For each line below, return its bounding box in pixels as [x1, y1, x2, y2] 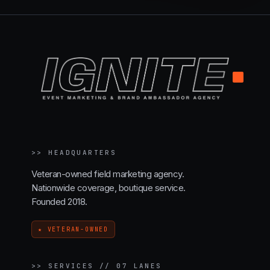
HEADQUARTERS [48, 148, 117, 157]
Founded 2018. [31, 196, 87, 208]
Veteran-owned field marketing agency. [31, 168, 184, 180]
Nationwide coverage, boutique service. [31, 182, 186, 194]
